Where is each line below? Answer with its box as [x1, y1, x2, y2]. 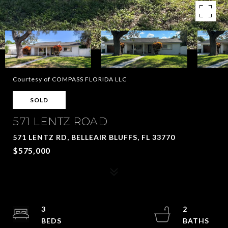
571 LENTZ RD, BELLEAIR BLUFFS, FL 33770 [13, 133, 175, 141]
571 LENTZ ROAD [13, 115, 107, 128]
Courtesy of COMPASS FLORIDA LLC [13, 75, 127, 83]
